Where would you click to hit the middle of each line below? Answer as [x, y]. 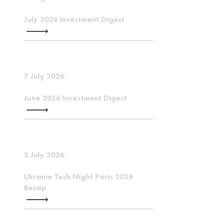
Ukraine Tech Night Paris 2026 [78, 176]
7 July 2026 [44, 76]
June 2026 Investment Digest [75, 98]
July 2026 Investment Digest [74, 19]
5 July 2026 [44, 155]
